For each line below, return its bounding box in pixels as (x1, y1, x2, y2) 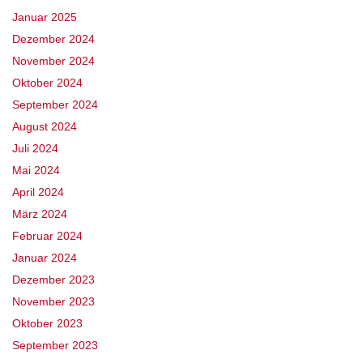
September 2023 (12, 339, 98, 352)
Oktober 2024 (12, 76, 83, 90)
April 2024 (12, 186, 64, 199)
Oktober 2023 (12, 317, 83, 331)
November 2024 (12, 54, 95, 68)
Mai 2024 (12, 164, 60, 177)
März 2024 (12, 207, 67, 221)
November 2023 (12, 295, 95, 309)
